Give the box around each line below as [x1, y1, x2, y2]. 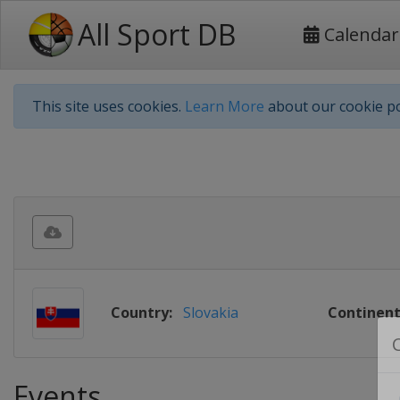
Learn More [185, 96, 264, 116]
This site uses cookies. [32, 96, 185, 116]
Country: [111, 303, 172, 322]
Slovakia [183, 303, 238, 322]
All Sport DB [78, 15, 236, 54]
